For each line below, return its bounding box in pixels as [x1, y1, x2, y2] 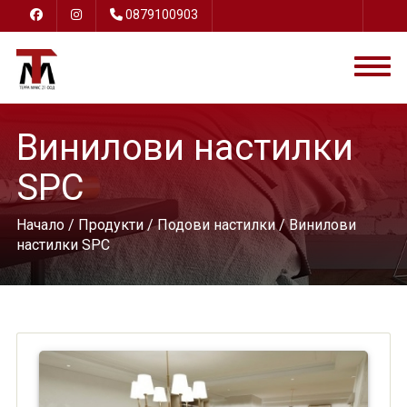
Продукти [77, 216, 144, 233]
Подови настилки [156, 216, 275, 233]
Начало [15, 216, 65, 233]
